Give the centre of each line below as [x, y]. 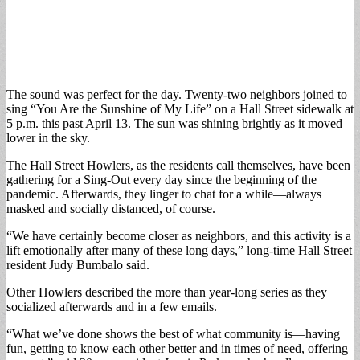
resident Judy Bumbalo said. [78, 264]
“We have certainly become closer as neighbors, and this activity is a [179, 235]
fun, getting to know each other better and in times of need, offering [177, 348]
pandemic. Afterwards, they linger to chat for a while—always [164, 194]
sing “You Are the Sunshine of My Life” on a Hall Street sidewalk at [180, 108]
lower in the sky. [48, 137]
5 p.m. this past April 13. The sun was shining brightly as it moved [174, 123]
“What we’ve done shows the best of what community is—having [173, 333]
